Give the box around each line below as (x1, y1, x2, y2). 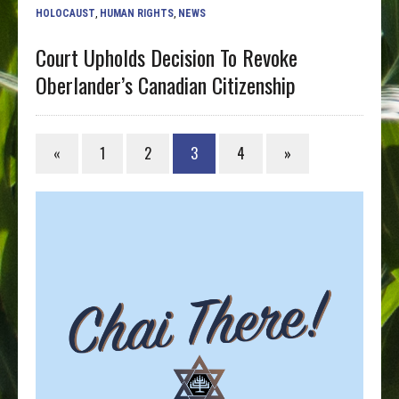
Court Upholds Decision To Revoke (36, 40, 298, 73)
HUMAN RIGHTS (100, 6, 175, 20)
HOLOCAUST (36, 6, 96, 20)
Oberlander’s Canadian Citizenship (36, 68, 297, 101)
